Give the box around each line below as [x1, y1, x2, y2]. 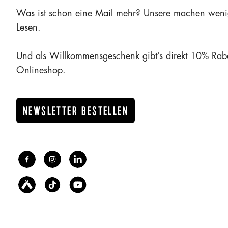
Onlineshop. [16, 65, 66, 75]
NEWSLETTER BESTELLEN [23, 103, 128, 119]
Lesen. [16, 22, 41, 32]
